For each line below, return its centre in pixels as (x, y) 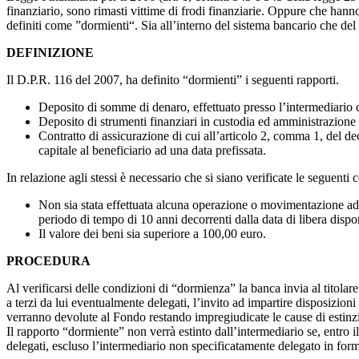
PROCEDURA (48, 260)
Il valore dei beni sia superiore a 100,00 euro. (152, 233)
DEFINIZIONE (50, 52)
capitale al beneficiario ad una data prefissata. (152, 150)
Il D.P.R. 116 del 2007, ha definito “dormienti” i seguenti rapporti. (173, 79)
